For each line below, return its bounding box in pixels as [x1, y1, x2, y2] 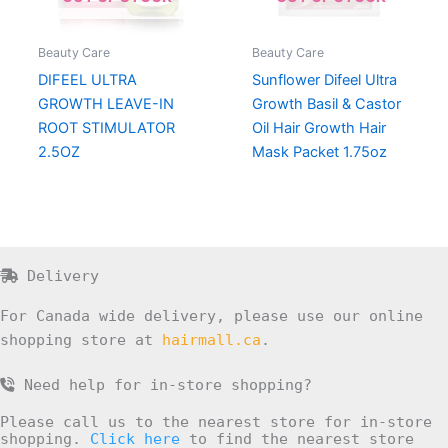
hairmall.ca [162, 330, 261, 348]
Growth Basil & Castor [251, 94, 401, 113]
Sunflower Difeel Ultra [251, 70, 397, 89]
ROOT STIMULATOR [37, 118, 175, 137]
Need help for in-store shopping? [15, 375, 312, 393]
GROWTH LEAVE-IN [37, 94, 174, 113]
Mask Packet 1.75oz [251, 142, 387, 161]
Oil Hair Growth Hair [251, 118, 386, 137]
